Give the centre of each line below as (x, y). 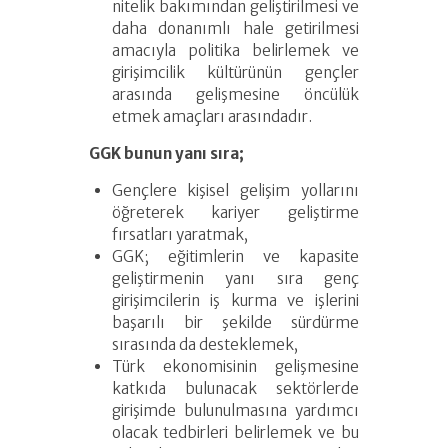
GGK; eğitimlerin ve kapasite (235, 257)
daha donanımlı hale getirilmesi (235, 29)
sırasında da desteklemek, (204, 345)
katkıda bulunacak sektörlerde (235, 389)
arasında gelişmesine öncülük (235, 95)
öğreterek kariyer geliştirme (235, 213)
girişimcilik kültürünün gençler (235, 73)
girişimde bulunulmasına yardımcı (235, 411)
